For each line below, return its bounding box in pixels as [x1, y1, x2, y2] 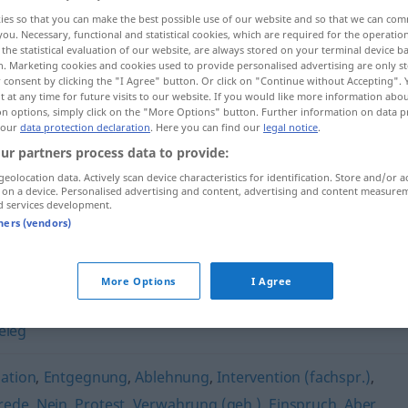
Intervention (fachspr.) [217, 367, 371, 387]
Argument [137, 191, 209, 211]
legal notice [263, 120, 318, 134]
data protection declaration [20, 120, 150, 134]
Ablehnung [135, 367, 209, 387]
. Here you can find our [150, 120, 263, 134]
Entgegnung [43, 367, 128, 387]
